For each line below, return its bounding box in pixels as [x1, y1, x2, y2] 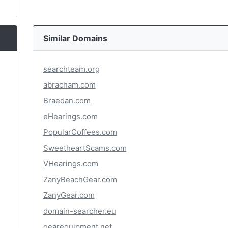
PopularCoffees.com [43, 127, 117, 137]
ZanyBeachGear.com [43, 175, 117, 184]
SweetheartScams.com [43, 143, 127, 153]
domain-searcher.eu [43, 206, 116, 216]
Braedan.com [43, 96, 91, 105]
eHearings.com [43, 111, 98, 121]
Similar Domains [43, 33, 107, 43]
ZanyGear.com [43, 190, 95, 200]
